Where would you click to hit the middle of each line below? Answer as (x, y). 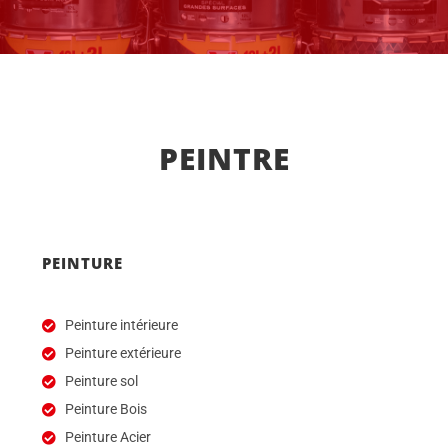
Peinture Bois (105, 409)
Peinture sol (101, 381)
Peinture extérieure (122, 353)
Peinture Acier (107, 437)
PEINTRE (224, 158)
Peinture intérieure (121, 325)
